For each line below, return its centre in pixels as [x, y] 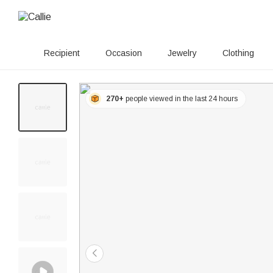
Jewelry [182, 53]
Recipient [62, 53]
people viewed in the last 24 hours [181, 99]
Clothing [238, 53]
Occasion [123, 53]
